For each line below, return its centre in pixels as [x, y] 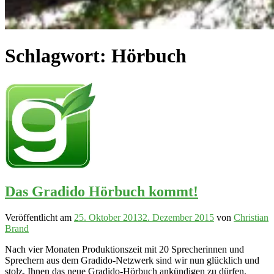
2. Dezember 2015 [178, 217]
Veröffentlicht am [39, 217]
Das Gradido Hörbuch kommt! [102, 191]
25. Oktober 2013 [108, 217]
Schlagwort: [58, 56]
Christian [251, 217]
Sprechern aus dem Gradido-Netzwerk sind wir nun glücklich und [132, 260]
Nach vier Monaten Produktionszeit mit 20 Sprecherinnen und [124, 249]
